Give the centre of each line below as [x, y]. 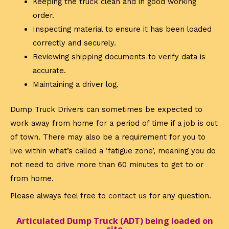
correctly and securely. [74, 43]
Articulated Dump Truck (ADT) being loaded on [114, 221]
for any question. [179, 196]
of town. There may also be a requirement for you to [108, 137]
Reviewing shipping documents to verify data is [119, 56]
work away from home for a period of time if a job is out [114, 123]
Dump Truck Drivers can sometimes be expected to [106, 109]
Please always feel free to [59, 196]
